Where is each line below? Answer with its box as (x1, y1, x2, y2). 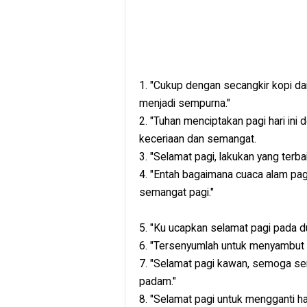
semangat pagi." (139, 186, 214, 199)
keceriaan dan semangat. (139, 132, 256, 146)
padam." (139, 275, 176, 288)
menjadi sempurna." (139, 97, 230, 110)
